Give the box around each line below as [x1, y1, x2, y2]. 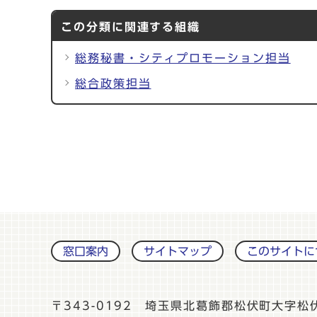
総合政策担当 [75, 78, 151, 89]
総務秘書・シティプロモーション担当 [75, 52, 291, 64]
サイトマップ [144, 246, 212, 257]
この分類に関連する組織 [61, 21, 201, 33]
